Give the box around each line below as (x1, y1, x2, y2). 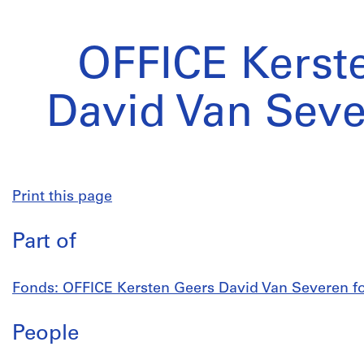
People (12, 323, 79, 345)
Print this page (12, 189, 112, 205)
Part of (12, 232, 76, 253)
